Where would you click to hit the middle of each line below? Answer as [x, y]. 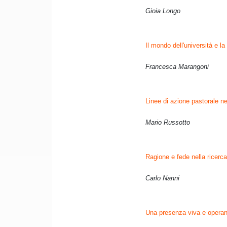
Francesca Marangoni [178, 67]
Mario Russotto [168, 123]
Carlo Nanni [162, 178]
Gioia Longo [163, 11]
